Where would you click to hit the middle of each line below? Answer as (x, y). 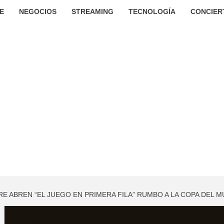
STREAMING (92, 11)
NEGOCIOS (37, 11)
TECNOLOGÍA (152, 11)
